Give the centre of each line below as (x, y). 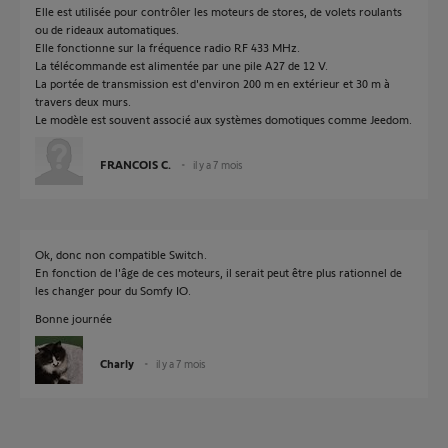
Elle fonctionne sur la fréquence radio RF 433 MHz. (167, 47)
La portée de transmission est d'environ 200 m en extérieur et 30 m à (212, 83)
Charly (117, 363)
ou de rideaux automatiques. (107, 29)
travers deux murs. (83, 101)
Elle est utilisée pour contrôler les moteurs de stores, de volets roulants (218, 11)
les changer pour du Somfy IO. (113, 290)
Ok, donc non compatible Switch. (121, 254)
